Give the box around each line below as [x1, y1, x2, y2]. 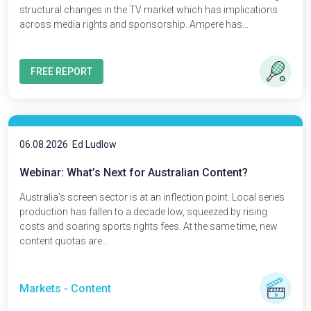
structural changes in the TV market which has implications [19, 4, 278, 15]
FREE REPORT [31, 66, 92, 77]
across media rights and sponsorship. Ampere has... [19, 19, 249, 30]
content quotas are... [19, 235, 108, 246]
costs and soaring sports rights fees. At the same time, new [19, 221, 278, 232]
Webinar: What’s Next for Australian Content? [19, 166, 248, 179]
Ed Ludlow [72, 139, 117, 150]
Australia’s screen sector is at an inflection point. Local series [19, 192, 285, 203]
